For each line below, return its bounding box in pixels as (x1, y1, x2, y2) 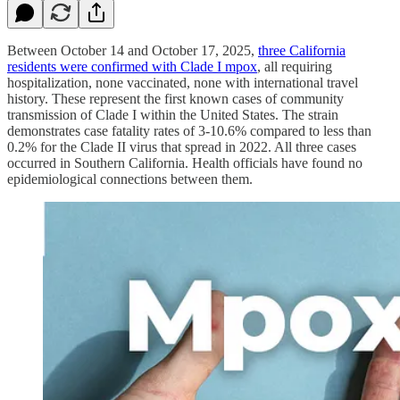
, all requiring (257, 58, 332, 74)
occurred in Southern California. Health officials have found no (7, 154, 362, 171)
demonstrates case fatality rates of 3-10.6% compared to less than (7, 122, 371, 138)
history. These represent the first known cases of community (7, 90, 344, 106)
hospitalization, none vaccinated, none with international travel (7, 74, 358, 90)
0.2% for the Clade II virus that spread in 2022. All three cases (7, 138, 356, 154)
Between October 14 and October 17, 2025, (7, 42, 258, 58)
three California (258, 42, 346, 58)
